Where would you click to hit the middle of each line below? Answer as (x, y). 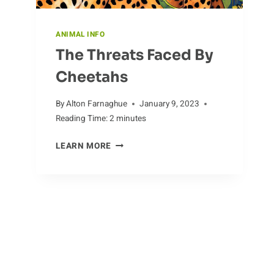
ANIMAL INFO (80, 34)
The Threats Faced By (135, 55)
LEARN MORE (83, 146)
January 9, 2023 (170, 104)
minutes (131, 119)
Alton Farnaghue (97, 104)
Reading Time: (82, 119)
